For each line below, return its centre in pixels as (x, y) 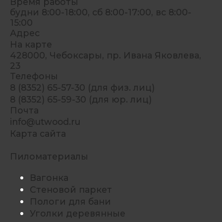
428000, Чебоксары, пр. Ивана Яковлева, (105, 55)
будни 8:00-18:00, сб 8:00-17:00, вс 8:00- (100, 12)
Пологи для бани (70, 201)
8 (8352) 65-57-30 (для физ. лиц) (82, 88)
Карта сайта (38, 134)
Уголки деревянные (77, 213)
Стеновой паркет (71, 189)
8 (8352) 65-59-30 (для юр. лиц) (81, 100)
